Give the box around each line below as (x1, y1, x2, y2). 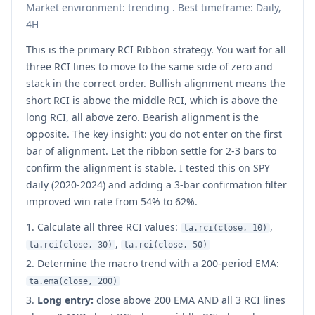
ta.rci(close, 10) (184, 222, 267, 233)
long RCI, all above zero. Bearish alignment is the (26, 110, 259, 124)
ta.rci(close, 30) (29, 239, 112, 250)
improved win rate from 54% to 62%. (26, 194, 198, 208)
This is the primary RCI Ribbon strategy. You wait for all (26, 42, 286, 56)
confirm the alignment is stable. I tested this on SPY (26, 160, 270, 174)
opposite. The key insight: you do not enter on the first (26, 127, 282, 141)
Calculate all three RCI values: (37, 219, 178, 233)
